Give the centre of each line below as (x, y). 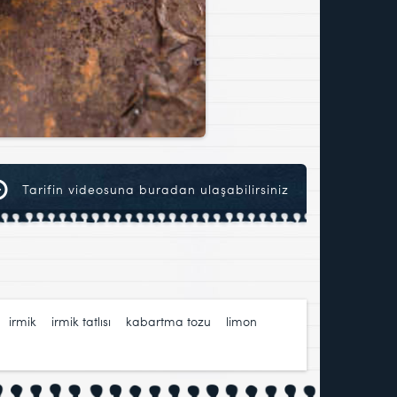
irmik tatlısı (81, 322)
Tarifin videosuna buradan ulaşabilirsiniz (153, 190)
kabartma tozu (168, 322)
